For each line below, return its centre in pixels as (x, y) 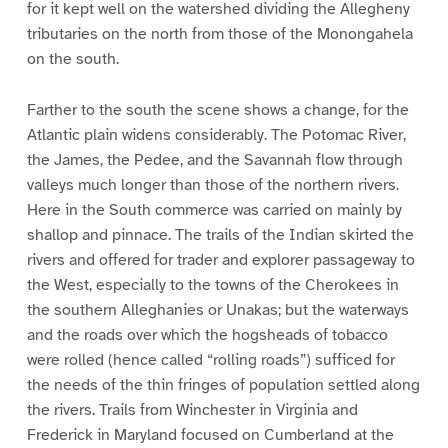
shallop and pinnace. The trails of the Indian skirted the (220, 234)
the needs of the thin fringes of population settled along (223, 384)
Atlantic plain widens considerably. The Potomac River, (216, 134)
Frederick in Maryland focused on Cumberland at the (210, 434)
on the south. (72, 58)
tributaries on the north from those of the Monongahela (219, 33)
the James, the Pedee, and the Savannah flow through (214, 159)
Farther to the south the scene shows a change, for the (217, 109)
